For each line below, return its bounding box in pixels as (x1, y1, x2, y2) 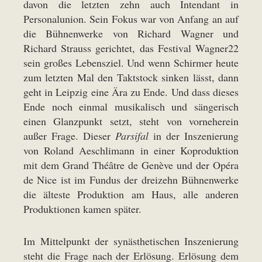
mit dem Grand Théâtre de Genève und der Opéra (23, 158, 239, 173)
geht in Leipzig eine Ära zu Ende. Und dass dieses (23, 85, 239, 99)
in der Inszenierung (149, 129, 239, 143)
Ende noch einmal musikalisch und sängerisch (23, 99, 239, 114)
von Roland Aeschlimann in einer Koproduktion (23, 143, 239, 158)
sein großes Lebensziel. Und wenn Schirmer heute (23, 56, 239, 70)
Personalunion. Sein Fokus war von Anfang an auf (23, 12, 239, 26)
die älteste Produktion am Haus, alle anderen (23, 187, 239, 202)
